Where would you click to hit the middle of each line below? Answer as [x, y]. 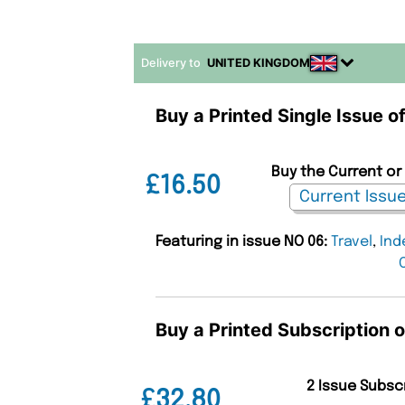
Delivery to [173, 62]
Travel [352, 241]
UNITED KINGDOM [259, 62]
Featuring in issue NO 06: [244, 241]
